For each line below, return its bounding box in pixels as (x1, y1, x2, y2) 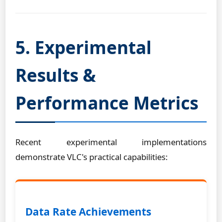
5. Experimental (15, 35, 152, 59)
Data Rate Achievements (25, 205, 151, 219)
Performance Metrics (15, 91, 198, 114)
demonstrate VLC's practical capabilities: (15, 151, 168, 163)
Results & (15, 63, 96, 87)
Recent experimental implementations (15, 136, 207, 148)
